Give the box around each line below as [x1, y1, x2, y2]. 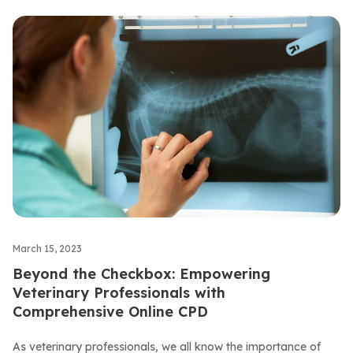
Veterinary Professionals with [13, 284, 225, 302]
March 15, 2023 [13, 243, 82, 255]
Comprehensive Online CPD [13, 303, 208, 321]
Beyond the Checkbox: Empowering [13, 265, 270, 283]
